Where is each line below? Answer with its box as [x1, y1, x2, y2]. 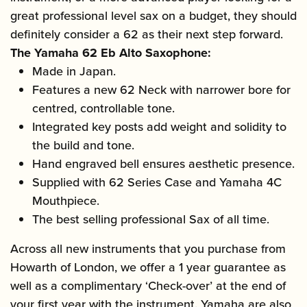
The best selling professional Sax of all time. [32, 210, 269, 229]
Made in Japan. [32, 62, 116, 81]
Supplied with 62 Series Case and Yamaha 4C [32, 173, 282, 192]
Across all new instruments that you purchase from [10, 240, 286, 258]
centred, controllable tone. [32, 99, 175, 118]
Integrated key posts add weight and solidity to [32, 118, 286, 136]
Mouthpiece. [32, 192, 99, 210]
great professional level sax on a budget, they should [10, 7, 297, 25]
